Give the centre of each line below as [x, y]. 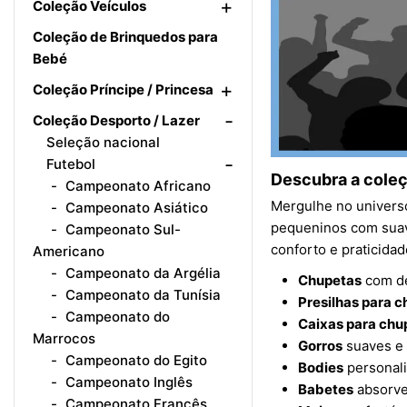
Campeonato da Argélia [141, 273]
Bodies [320, 368]
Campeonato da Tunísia [141, 295]
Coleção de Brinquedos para [125, 37]
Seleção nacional [103, 142]
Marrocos [64, 338]
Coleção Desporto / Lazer [116, 120]
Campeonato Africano [136, 186]
